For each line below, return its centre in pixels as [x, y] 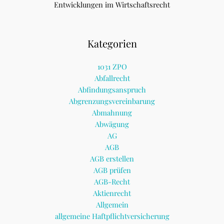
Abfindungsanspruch [112, 90]
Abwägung [112, 124]
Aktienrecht [112, 193]
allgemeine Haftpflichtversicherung [112, 216]
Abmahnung [112, 113]
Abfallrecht [112, 78]
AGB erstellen [112, 159]
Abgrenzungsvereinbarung [112, 101]
